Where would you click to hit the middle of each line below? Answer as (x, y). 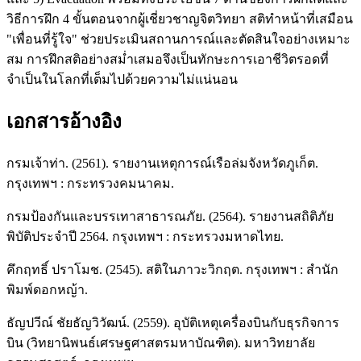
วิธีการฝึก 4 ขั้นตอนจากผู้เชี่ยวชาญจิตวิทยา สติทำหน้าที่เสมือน (180, 19)
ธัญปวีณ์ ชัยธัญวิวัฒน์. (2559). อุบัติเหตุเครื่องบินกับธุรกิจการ (173, 323)
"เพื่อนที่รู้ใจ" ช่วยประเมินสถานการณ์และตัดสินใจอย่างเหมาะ (178, 39)
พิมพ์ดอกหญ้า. (47, 290)
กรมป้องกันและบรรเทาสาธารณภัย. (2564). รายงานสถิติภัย (170, 217)
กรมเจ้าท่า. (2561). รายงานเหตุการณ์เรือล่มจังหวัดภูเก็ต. (162, 164)
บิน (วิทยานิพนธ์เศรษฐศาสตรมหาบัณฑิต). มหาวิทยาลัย (161, 343)
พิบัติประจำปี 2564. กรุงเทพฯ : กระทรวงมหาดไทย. (145, 237)
